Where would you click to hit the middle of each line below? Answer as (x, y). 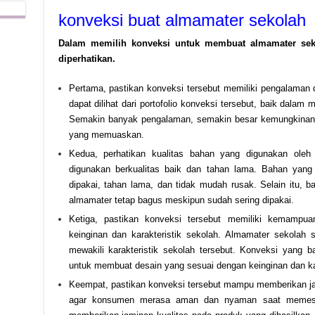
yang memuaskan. (106, 135)
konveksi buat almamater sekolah (182, 20)
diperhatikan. (86, 59)
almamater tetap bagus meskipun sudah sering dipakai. (181, 200)
